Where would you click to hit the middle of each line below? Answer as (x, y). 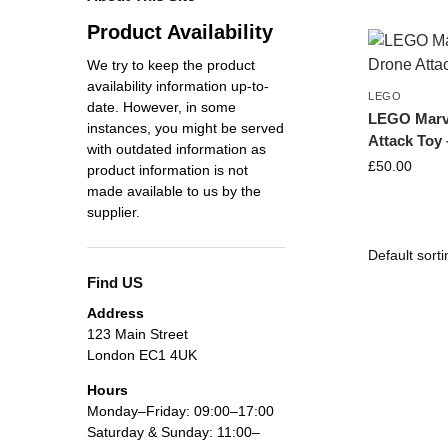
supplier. (113, 211)
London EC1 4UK (142, 355)
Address (115, 313)
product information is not (167, 169)
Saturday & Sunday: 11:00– (173, 432)
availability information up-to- (178, 85)
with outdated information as (176, 148)
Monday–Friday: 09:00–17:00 (180, 411)
